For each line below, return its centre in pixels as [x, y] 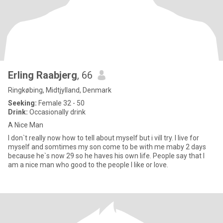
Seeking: [22, 103]
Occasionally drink [57, 112]
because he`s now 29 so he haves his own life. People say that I [106, 156]
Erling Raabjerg [43, 75]
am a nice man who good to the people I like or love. [88, 165]
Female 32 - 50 [61, 103]
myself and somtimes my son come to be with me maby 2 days [107, 147]
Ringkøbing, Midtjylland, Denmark [60, 90]
